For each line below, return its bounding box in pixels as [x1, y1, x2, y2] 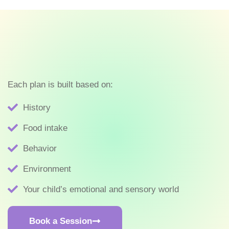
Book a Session [29, 216, 92, 226]
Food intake [23, 123, 67, 133]
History [23, 102, 51, 112]
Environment [23, 164, 71, 174]
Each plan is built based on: [8, 79, 113, 89]
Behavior [23, 143, 57, 153]
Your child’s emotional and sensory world [23, 184, 179, 194]
